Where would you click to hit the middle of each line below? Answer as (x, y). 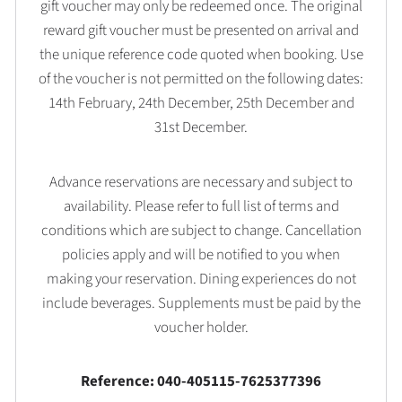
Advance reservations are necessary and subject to (201, 182)
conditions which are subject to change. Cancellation (201, 230)
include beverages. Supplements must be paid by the (201, 303)
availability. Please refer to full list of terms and (201, 206)
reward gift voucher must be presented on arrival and (201, 31)
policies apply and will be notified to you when (201, 254)
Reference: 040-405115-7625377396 (201, 382)
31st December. (201, 128)
